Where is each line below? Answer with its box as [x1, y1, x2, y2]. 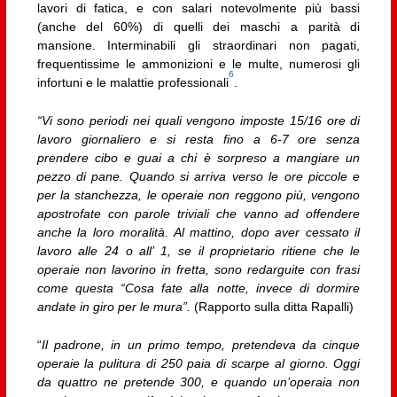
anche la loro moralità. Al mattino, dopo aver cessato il [36, 224, 361, 239]
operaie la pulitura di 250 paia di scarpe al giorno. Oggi [36, 356, 361, 371]
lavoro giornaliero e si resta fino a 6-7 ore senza [36, 131, 361, 146]
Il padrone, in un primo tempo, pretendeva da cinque [41, 338, 361, 353]
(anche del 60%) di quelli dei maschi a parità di [36, 19, 361, 34]
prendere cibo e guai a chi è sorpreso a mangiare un [36, 150, 361, 165]
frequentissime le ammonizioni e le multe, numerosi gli [36, 56, 361, 71]
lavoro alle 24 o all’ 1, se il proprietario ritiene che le [36, 243, 361, 258]
